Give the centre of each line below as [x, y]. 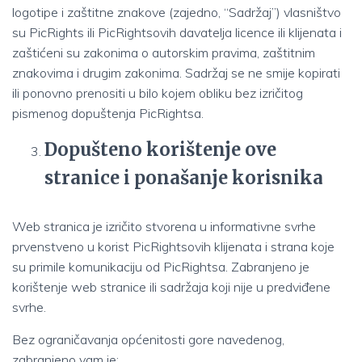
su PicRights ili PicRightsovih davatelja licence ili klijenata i [177, 32]
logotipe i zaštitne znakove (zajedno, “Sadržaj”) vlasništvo [177, 12]
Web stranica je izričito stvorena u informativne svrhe [164, 226]
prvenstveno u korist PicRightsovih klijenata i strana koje [173, 246]
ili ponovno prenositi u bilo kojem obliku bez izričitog [158, 93]
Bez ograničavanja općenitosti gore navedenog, [148, 339]
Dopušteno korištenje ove [160, 149]
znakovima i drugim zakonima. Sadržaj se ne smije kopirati [176, 73]
